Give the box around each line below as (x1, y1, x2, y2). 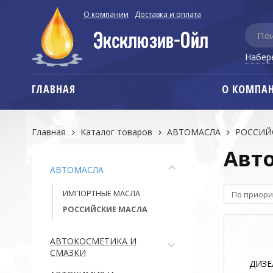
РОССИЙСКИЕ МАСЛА (63, 204, 147, 214)
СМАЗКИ (50, 247, 86, 258)
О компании (83, 9, 129, 20)
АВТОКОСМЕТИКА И (50, 235, 136, 247)
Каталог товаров (80, 126, 152, 138)
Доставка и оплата (135, 9, 201, 20)
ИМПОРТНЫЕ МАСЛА (63, 188, 140, 199)
